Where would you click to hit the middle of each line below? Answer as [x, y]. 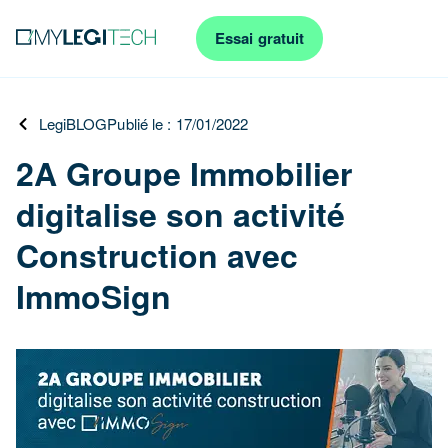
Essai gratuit [260, 38]
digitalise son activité [180, 214]
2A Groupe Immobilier [184, 173]
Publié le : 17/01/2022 [178, 123]
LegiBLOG [73, 123]
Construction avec [157, 255]
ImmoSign [93, 296]
